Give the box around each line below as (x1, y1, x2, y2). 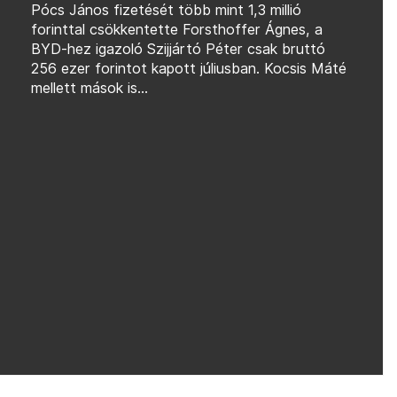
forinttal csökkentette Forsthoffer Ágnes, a (30, 20, 323, 38)
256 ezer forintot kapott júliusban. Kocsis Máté (30, 59, 346, 77)
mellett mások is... (30, 79, 148, 97)
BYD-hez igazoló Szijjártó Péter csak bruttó (30, 40, 325, 58)
